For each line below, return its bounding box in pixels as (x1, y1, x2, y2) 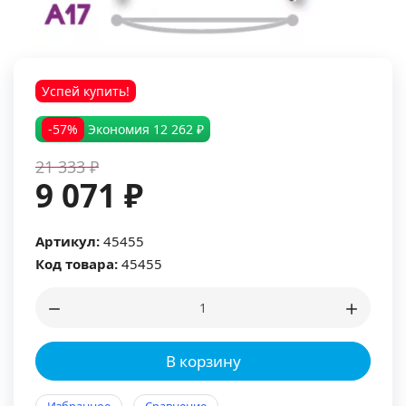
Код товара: (35, 255, 118, 273)
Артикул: (35, 232, 100, 250)
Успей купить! (42, 82, 130, 100)
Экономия (88, 121, 150, 138)
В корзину (165, 351, 241, 372)
